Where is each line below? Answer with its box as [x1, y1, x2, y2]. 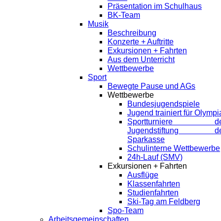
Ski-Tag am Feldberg [127, 197, 200, 206]
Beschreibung [108, 29, 156, 37]
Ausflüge [127, 171, 158, 179]
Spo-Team [108, 206, 144, 215]
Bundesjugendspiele [127, 100, 200, 108]
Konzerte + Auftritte [108, 37, 174, 46]
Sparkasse [127, 135, 165, 144]
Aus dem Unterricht [108, 55, 175, 64]
